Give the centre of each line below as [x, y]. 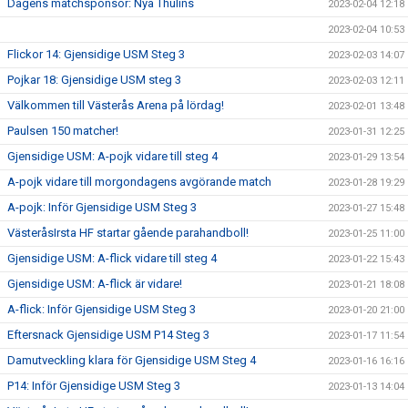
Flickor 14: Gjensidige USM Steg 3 [96, 54]
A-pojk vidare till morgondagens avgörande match [139, 182]
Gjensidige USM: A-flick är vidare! [95, 284]
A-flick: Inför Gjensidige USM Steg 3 [102, 309]
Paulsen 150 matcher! [63, 131]
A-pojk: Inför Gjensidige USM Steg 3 [102, 207]
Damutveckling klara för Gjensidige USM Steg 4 [132, 360]
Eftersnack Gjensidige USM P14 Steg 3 [108, 335]
